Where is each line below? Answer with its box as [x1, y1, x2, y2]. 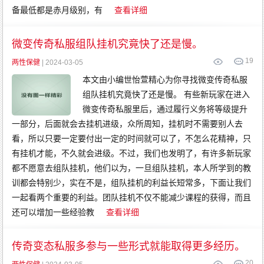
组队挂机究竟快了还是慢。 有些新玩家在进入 [82, 90, 250, 99]
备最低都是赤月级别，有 [12, 5, 103, 15]
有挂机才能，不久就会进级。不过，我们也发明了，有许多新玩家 [12, 148, 252, 158]
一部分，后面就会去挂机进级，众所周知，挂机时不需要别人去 [12, 119, 243, 128]
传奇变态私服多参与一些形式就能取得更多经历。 [12, 240, 246, 252]
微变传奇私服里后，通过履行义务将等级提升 [82, 104, 248, 114]
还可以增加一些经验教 [12, 207, 95, 217]
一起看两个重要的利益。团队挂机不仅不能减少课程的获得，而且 [12, 193, 252, 202]
